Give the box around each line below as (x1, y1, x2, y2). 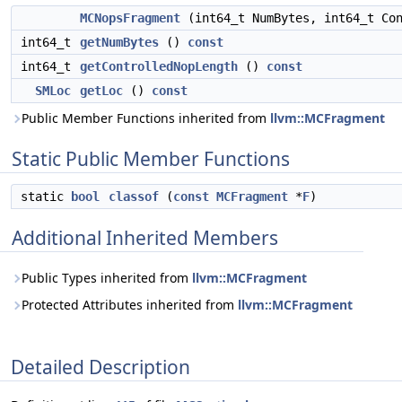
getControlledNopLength (80, 59, 238, 74)
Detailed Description (11, 354, 190, 380)
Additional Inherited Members (12, 225, 278, 250)
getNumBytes (80, 35, 159, 49)
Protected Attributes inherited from (22, 296, 238, 313)
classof (109, 189, 159, 204)
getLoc (80, 83, 123, 98)
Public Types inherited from (22, 269, 192, 286)
